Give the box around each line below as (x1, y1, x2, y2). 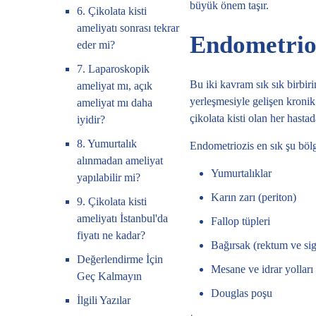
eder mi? (77, 39, 116, 51)
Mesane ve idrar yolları (210, 263, 313, 275)
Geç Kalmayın (77, 270, 142, 282)
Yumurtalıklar (210, 167, 272, 179)
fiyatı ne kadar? (77, 229, 146, 241)
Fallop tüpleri (210, 215, 270, 227)
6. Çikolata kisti (77, 5, 147, 17)
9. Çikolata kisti (77, 195, 147, 207)
